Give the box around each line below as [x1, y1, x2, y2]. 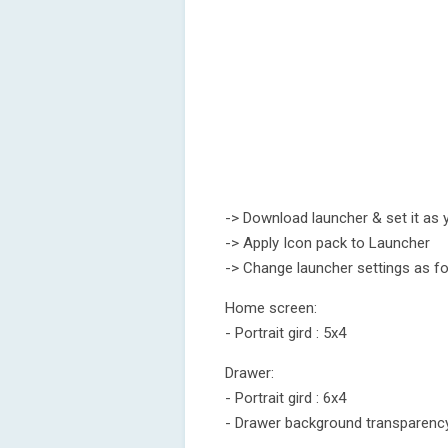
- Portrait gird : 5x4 [225, 324, 346, 342]
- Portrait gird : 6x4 [225, 389, 346, 407]
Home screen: [225, 299, 317, 317]
